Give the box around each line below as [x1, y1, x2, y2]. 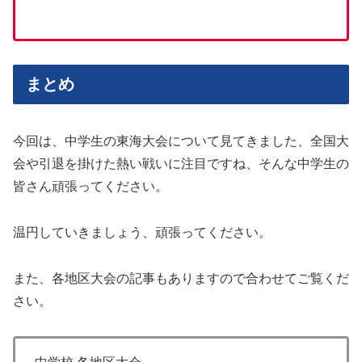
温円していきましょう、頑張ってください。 [13, 225, 271, 240]
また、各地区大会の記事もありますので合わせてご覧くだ [13, 271, 349, 285]
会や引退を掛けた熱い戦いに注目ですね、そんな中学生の [13, 157, 349, 171]
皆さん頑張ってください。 [13, 179, 168, 194]
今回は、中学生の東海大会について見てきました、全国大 [13, 134, 349, 149]
